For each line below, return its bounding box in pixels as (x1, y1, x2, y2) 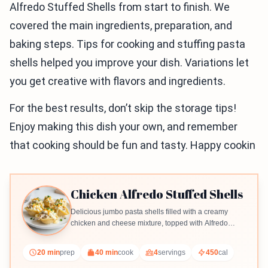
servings (158, 248, 185, 257)
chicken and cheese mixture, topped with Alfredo (71, 219, 228, 227)
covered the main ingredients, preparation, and (10, 19, 232, 32)
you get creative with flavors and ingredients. (10, 75, 226, 87)
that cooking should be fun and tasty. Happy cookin (10, 139, 255, 151)
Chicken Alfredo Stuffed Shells (71, 186, 243, 202)
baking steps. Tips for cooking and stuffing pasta (10, 38, 245, 50)
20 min (37, 248, 60, 257)
